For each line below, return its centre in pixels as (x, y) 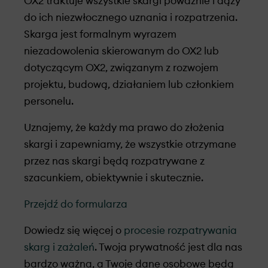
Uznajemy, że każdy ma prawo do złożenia (124, 128)
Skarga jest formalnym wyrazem (100, 34)
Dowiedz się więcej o (74, 231)
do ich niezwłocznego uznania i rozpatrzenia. (131, 18)
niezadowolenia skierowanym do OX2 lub (121, 51)
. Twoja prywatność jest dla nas (168, 247)
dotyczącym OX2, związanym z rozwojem (121, 68)
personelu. (49, 101)
